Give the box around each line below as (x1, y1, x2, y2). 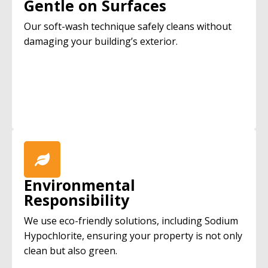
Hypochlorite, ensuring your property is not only (24, 229, 242, 242)
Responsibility (24, 190, 129, 210)
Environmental (24, 175, 135, 195)
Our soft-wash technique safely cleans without (24, 20, 232, 33)
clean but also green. (24, 244, 117, 257)
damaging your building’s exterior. (24, 35, 178, 48)
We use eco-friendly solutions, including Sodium (24, 214, 238, 227)
